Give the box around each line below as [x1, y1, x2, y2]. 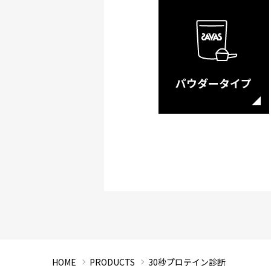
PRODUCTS [89, 256, 135, 268]
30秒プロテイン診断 [148, 256, 226, 268]
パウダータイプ [175, 75, 252, 91]
